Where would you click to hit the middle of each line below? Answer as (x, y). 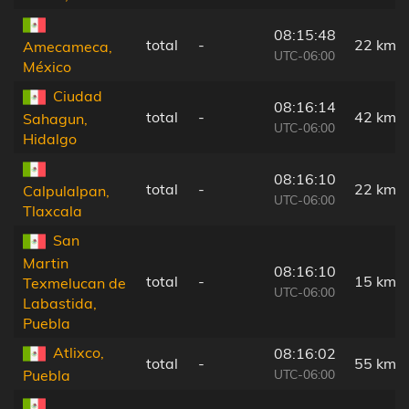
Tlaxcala (52, 211)
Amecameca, (68, 47)
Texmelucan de (74, 283)
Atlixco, (79, 352)
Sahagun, (55, 119)
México (47, 67)
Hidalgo (50, 139)
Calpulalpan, (66, 191)
